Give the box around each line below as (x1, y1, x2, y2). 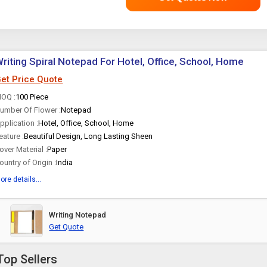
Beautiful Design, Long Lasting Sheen (24, 132, 153, 141)
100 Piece (15, 92, 49, 101)
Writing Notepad (49, 210, 107, 219)
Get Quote (49, 222, 84, 231)
